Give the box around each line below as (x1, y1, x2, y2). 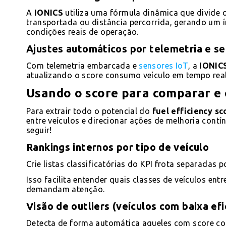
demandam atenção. (26, 184, 105, 194)
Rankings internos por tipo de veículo (26, 141, 209, 153)
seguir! (26, 125, 52, 135)
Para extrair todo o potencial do (26, 106, 152, 116)
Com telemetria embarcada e (26, 61, 139, 70)
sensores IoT (139, 61, 188, 70)
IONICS (34, 8, 64, 17)
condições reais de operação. (26, 27, 139, 36)
